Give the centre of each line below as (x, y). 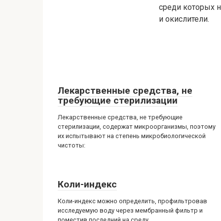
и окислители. (184, 19)
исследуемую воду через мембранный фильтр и (130, 210)
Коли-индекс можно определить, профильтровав (132, 201)
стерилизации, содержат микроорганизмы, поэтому (137, 127)
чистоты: (72, 145)
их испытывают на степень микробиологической (132, 136)
